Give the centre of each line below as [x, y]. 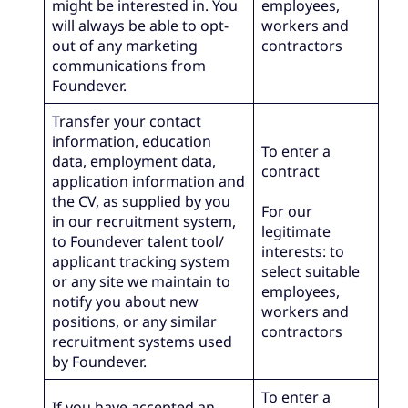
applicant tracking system [141, 262]
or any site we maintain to [142, 282]
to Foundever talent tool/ [138, 242]
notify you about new [126, 302]
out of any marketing [125, 46]
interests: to [303, 252]
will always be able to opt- [141, 26]
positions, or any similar [135, 322]
